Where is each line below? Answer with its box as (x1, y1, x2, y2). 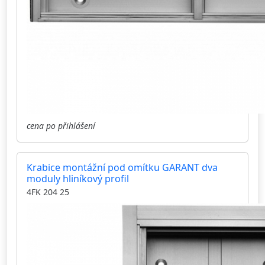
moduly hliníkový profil (27, 172, 129, 186)
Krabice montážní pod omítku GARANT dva (27, 161, 218, 174)
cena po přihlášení (27, 120, 95, 132)
